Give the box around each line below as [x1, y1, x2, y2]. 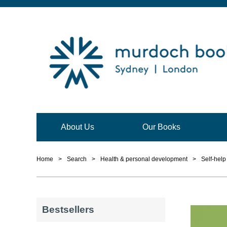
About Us [60, 122, 94, 131]
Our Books [142, 122, 180, 131]
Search [67, 156, 87, 163]
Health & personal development [100, 156, 187, 163]
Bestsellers [42, 204, 94, 215]
